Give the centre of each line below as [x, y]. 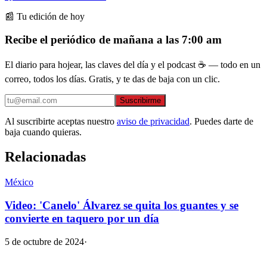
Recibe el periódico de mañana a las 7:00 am [113, 39]
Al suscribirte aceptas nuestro [60, 121]
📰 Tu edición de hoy [45, 17]
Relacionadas [45, 157]
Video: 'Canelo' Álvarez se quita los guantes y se [122, 206]
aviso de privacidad [153, 121]
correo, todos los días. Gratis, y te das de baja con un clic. [112, 79]
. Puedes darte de [221, 121]
